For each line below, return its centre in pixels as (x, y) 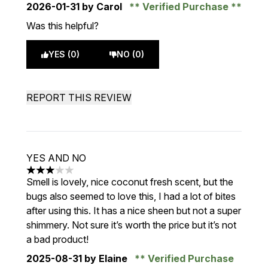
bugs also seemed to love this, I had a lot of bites (131, 196)
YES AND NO (56, 158)
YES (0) (64, 54)
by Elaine (106, 258)
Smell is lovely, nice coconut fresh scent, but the (130, 182)
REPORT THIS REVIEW (79, 98)
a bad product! (57, 239)
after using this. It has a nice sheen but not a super (134, 211)
